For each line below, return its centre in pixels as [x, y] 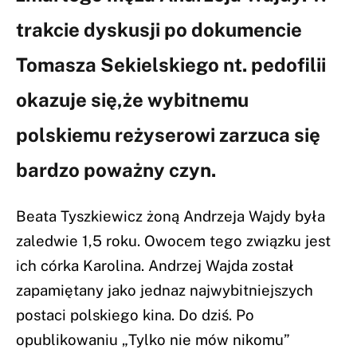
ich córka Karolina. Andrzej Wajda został [155, 266]
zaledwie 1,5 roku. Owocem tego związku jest [173, 241]
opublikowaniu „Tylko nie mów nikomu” [153, 340]
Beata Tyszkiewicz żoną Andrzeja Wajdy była [171, 216]
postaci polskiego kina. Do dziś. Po [135, 315]
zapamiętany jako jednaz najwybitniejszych [165, 290]
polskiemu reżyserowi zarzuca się [168, 134]
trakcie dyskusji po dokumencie [159, 29]
